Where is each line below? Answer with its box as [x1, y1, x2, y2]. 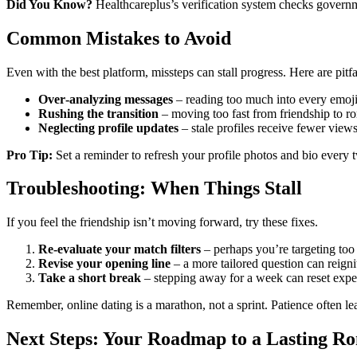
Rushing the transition [38, 106, 159, 120]
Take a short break [38, 271, 141, 285]
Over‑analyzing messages [38, 92, 173, 106]
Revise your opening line [38, 257, 171, 271]
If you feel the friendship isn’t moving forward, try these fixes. [6, 215, 318, 229]
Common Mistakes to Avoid [6, 27, 231, 49]
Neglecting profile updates [38, 120, 178, 135]
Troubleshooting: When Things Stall [6, 178, 302, 199]
